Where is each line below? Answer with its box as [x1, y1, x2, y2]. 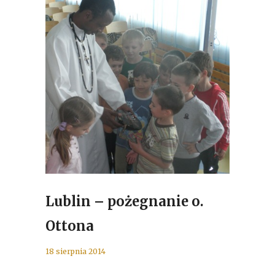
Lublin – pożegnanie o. [45, 193, 204, 210]
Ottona [45, 217, 94, 234]
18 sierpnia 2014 [45, 247, 106, 256]
